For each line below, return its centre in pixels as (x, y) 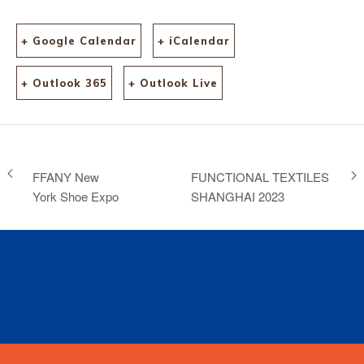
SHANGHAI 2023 (237, 196)
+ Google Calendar (79, 41)
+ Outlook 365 (64, 83)
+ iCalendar (194, 41)
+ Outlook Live (173, 83)
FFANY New (66, 176)
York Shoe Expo (76, 196)
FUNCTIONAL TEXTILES (260, 176)
